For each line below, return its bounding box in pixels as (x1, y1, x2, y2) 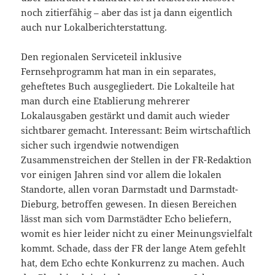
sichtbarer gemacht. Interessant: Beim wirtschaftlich (21, 124, 252, 137)
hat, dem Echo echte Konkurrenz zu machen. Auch (21, 257, 246, 269)
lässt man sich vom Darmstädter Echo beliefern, (21, 212, 232, 225)
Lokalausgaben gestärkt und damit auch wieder (21, 109, 230, 122)
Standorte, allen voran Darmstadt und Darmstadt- (21, 183, 239, 196)
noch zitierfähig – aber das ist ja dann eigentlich (21, 6, 233, 19)
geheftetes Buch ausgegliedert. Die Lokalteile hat (21, 80, 235, 93)
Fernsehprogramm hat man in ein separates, (21, 65, 217, 78)
